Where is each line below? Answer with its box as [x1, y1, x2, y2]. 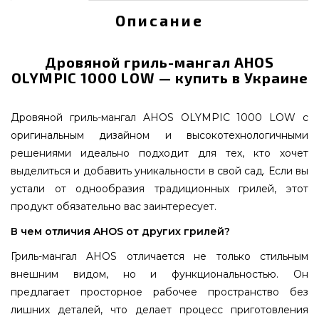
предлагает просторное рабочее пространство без [11, 285, 308, 298]
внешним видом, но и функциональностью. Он [11, 267, 308, 281]
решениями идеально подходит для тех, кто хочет [11, 146, 308, 159]
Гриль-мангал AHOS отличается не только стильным [11, 249, 308, 263]
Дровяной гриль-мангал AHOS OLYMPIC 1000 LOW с [11, 110, 308, 124]
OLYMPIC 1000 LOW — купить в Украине [11, 68, 308, 86]
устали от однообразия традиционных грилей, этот [11, 182, 308, 195]
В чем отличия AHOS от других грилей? [11, 224, 230, 238]
